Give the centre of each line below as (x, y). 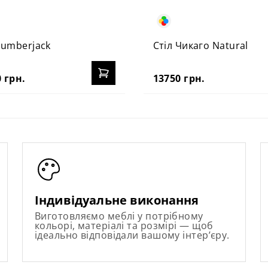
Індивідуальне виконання (117, 200)
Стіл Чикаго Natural (200, 45)
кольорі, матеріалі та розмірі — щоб (124, 225)
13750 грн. (179, 78)
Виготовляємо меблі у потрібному (119, 216)
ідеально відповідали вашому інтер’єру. (132, 235)
